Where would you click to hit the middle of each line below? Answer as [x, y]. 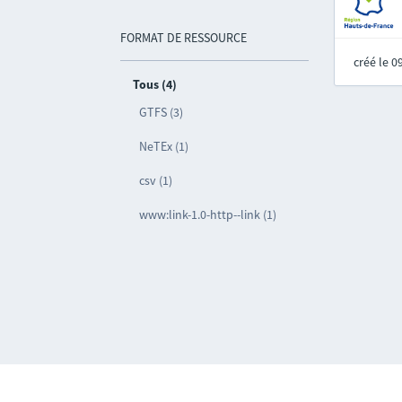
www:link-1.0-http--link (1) [208, 214]
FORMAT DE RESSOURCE [184, 38]
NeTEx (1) [164, 146]
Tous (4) [155, 84]
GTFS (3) [162, 112]
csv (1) [156, 180]
